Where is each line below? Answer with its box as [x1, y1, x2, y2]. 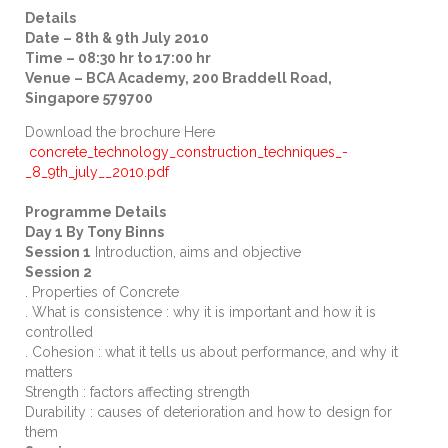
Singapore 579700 [25, 90, 153, 107]
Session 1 [25, 244, 91, 261]
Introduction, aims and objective [91, 244, 301, 261]
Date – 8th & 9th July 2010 [25, 30, 209, 47]
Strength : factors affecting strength [25, 384, 250, 401]
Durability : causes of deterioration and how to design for [25, 404, 392, 421]
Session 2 [25, 264, 92, 281]
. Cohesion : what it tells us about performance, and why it [25, 344, 398, 361]
